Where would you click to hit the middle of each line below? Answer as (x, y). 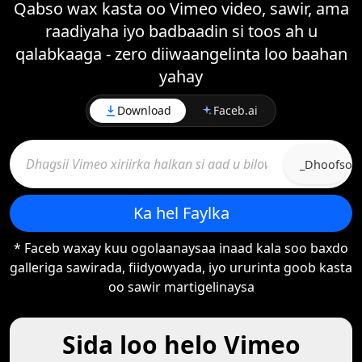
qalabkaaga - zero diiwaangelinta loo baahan (181, 54)
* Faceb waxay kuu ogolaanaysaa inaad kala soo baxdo (181, 248)
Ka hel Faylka (181, 213)
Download (144, 110)
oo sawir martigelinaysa (181, 287)
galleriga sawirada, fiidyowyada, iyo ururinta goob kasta (181, 267)
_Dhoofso (326, 164)
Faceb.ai (236, 110)
